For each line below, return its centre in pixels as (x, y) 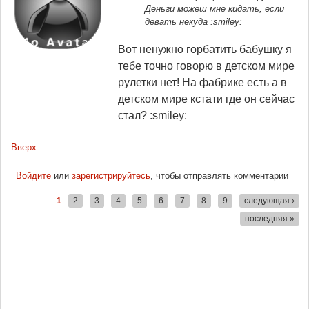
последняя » (270, 219)
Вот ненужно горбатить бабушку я (205, 49)
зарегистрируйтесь (111, 176)
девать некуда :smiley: (193, 21)
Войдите (33, 176)
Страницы (42, 213)
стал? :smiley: (152, 116)
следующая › (269, 201)
